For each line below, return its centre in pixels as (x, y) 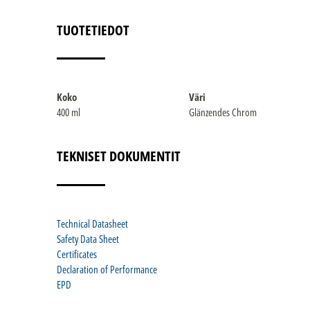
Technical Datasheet (92, 223)
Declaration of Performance (107, 269)
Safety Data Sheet (88, 238)
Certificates (77, 254)
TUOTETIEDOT (93, 30)
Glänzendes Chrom (223, 112)
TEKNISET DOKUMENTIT (119, 156)
